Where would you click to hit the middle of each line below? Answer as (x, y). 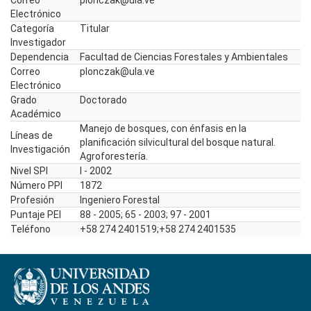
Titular (95, 28)
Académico (36, 114)
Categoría (32, 28)
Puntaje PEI (36, 215)
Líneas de (32, 135)
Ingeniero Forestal (120, 200)
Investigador (38, 42)
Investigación (40, 149)
